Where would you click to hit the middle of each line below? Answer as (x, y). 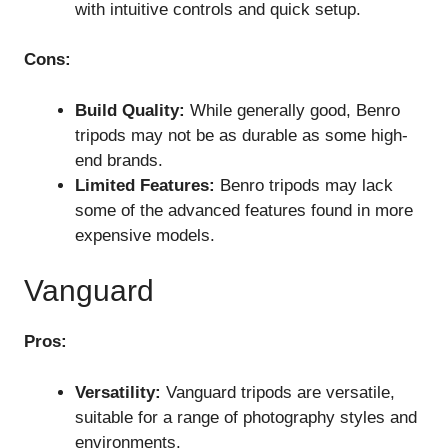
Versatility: (118, 392)
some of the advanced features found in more (244, 210)
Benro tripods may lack (304, 185)
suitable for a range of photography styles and (246, 417)
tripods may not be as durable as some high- (241, 135)
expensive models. (145, 235)
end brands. (119, 160)
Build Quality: (130, 110)
